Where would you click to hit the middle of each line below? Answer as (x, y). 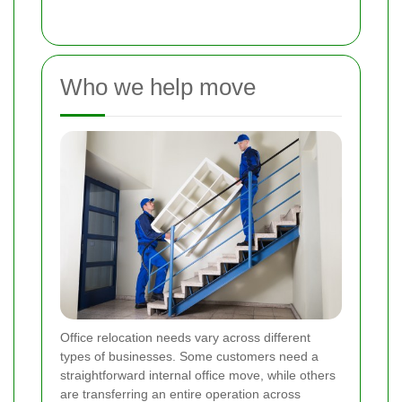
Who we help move (158, 87)
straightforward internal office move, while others (198, 375)
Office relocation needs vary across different (185, 337)
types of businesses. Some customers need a (189, 356)
